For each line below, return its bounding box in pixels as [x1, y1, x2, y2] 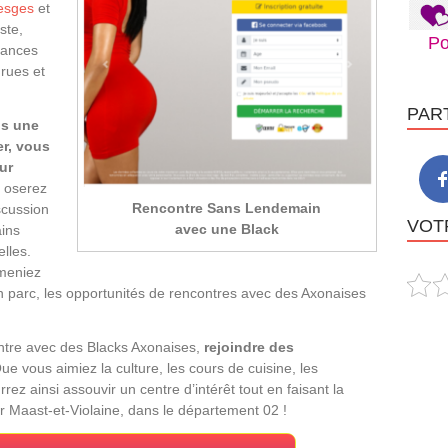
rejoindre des [204, 338, 294, 355]
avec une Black [174, 220, 279, 237]
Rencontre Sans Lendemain [132, 199, 322, 216]
